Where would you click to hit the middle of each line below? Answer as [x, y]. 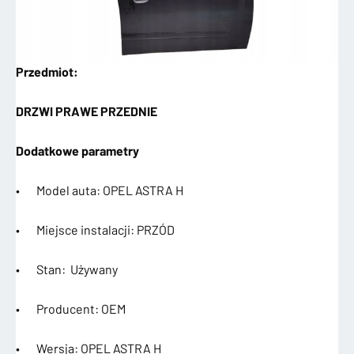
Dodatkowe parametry [77, 150]
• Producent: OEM [71, 308]
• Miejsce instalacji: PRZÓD [95, 229]
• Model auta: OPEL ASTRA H [100, 190]
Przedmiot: [47, 71]
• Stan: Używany [67, 269]
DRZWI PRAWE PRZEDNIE [87, 111]
